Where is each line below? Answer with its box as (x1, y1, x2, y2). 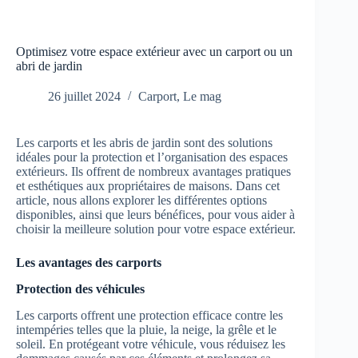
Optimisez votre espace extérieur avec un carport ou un (16, 45, 292, 59)
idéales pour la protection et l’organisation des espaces (16, 150, 288, 165)
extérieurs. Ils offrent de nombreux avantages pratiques (16, 165, 291, 179)
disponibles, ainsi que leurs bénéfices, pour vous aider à (16, 208, 295, 222)
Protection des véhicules (16, 282, 145, 296)
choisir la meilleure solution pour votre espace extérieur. (16, 222, 296, 237)
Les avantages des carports (16, 256, 161, 270)
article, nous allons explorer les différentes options (16, 193, 267, 208)
